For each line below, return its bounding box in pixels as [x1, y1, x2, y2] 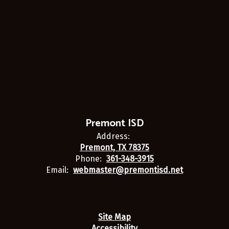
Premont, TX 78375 [80, 143, 149, 152]
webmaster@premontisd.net [73, 165, 183, 175]
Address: [97, 131, 130, 141]
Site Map [98, 212, 131, 222]
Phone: [75, 154, 102, 164]
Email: [46, 165, 68, 175]
